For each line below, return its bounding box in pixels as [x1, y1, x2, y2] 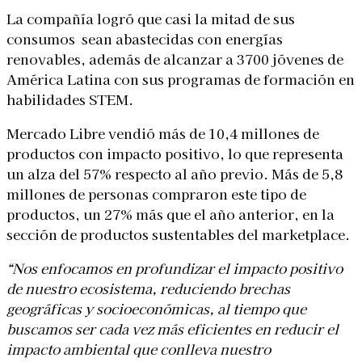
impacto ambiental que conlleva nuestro [6, 338, 271, 359]
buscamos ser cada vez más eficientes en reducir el [6, 318, 339, 339]
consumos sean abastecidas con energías [6, 27, 283, 48]
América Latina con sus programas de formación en [6, 68, 355, 89]
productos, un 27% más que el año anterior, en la [6, 203, 335, 224]
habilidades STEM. [6, 88, 133, 109]
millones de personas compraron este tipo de [6, 183, 306, 204]
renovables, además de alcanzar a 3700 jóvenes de [6, 48, 343, 69]
